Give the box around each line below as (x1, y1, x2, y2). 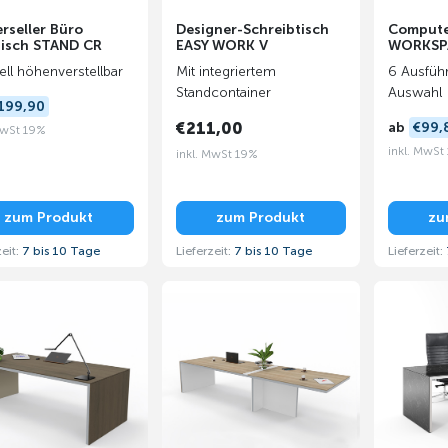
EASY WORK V (175, 37, 268, 54)
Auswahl (387, 84, 442, 101)
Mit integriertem (175, 63, 276, 80)
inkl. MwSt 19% (175, 146, 258, 161)
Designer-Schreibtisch (175, 21, 329, 38)
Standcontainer (175, 84, 271, 101)
